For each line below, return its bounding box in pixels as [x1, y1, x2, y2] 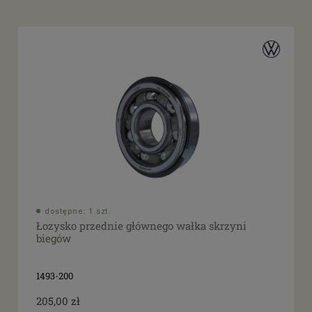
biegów [36, 231, 71, 246]
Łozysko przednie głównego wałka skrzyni [36, 219, 247, 233]
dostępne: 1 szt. [45, 206, 111, 216]
